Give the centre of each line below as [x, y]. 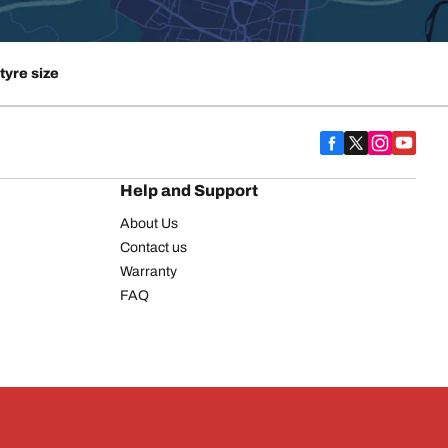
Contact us [153, 247]
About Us [149, 223]
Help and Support [189, 190]
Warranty [148, 271]
